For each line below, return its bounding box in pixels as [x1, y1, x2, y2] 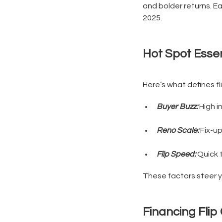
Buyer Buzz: [157, 103, 198, 111]
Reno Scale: [157, 126, 199, 134]
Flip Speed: [157, 150, 196, 158]
